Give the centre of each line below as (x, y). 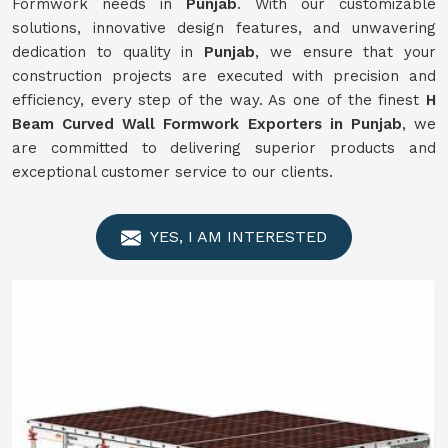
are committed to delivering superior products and (224, 148)
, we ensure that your (345, 52)
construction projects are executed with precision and (224, 76)
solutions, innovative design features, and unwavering (224, 28)
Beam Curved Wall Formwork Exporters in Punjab (207, 124)
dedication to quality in (108, 52)
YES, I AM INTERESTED (236, 236)
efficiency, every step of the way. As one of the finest (219, 100)
